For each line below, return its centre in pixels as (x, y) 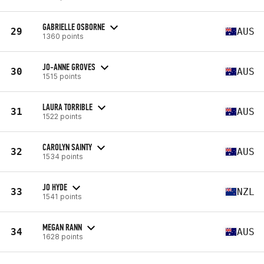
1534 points (63, 156)
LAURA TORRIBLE (67, 107)
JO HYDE (55, 187)
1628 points (63, 236)
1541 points (62, 196)
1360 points (63, 36)
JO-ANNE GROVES (69, 67)
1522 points (62, 116)
